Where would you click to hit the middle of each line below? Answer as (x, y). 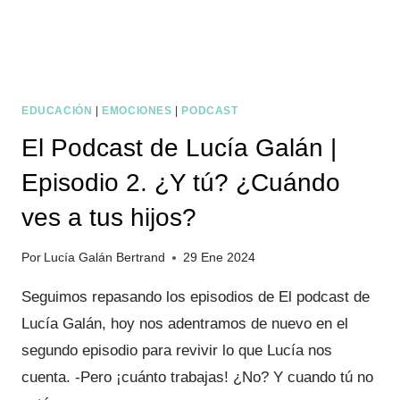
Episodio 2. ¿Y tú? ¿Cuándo (181, 183)
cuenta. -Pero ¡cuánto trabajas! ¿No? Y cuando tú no (197, 378)
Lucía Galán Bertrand (105, 258)
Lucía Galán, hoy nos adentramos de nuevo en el (185, 324)
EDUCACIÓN (57, 110)
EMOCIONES (137, 110)
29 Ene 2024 (220, 258)
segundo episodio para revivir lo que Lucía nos (177, 351)
